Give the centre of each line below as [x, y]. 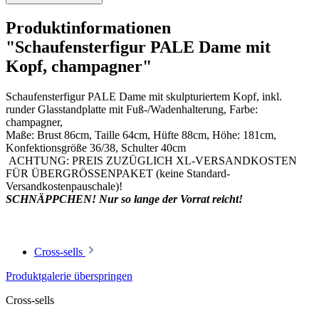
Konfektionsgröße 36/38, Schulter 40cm [96, 148]
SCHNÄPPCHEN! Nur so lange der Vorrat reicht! [124, 199]
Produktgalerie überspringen [69, 276]
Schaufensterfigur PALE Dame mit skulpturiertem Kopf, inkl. [144, 97]
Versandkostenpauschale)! [64, 187]
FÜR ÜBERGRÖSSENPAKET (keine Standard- [118, 174]
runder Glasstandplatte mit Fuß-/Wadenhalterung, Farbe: [132, 110]
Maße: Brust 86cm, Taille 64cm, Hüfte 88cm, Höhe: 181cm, [141, 135]
